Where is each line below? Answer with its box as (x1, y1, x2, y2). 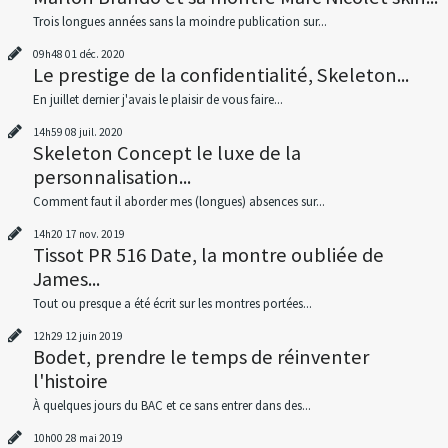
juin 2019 (78, 329, 123, 344)
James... (32, 266, 100, 293)
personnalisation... (32, 164, 191, 191)
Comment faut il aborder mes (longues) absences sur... (32, 192, 325, 210)
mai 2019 (78, 431, 123, 446)
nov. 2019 (78, 227, 125, 242)
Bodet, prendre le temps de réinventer (32, 344, 369, 371)
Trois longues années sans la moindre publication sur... (32, 12, 327, 30)
